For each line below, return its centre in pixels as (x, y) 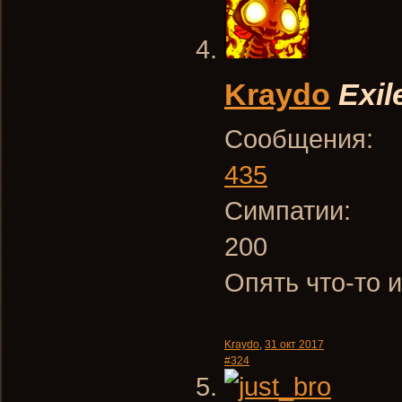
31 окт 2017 (294, 345)
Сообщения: (299, 139)
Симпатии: (288, 210)
